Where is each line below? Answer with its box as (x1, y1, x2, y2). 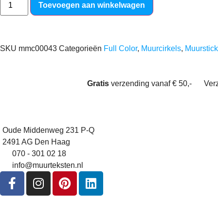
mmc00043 (18, 44, 59, 53)
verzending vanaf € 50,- (109, 79, 192, 88)
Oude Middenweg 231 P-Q (2, 126, 94, 134)
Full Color (104, 44, 137, 53)
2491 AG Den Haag (2, 137, 70, 146)
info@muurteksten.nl (12, 161, 83, 169)
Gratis (87, 79, 109, 88)
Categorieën (59, 44, 102, 53)
